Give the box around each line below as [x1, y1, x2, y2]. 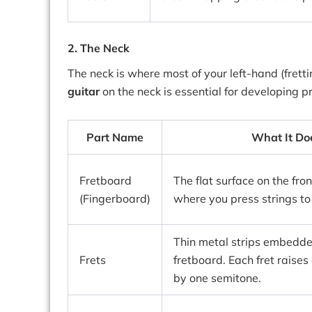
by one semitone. [173, 271, 261, 285]
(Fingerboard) [79, 192, 150, 205]
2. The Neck [68, 41, 130, 55]
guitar [68, 84, 100, 98]
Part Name [86, 130, 143, 144]
